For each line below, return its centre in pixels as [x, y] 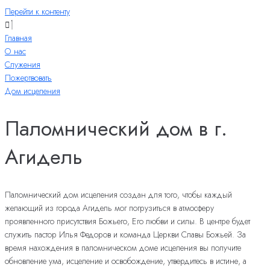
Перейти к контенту [37, 11]
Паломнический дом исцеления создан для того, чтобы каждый [118, 195]
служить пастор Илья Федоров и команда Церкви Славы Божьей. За [125, 235]
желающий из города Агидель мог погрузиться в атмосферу [109, 208]
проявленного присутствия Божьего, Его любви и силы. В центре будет [127, 221]
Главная [18, 38]
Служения [23, 64]
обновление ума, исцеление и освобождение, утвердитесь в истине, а [126, 261]
